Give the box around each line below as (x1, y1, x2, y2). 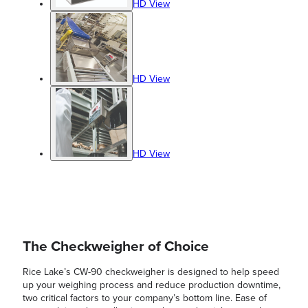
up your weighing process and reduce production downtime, (23, 279, 280, 291)
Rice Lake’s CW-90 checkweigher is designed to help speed (23, 266, 279, 278)
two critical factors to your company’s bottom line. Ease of (23, 292, 267, 305)
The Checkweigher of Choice (23, 238, 209, 256)
